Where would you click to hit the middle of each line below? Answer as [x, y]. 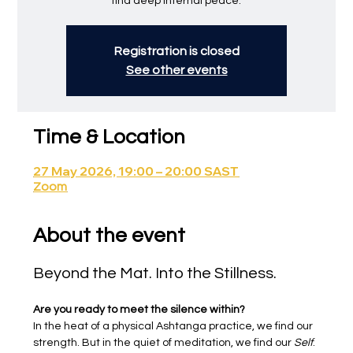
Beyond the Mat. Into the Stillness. [155, 273]
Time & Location [110, 137]
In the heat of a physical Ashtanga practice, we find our [175, 326]
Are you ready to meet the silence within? [139, 309]
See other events [176, 70]
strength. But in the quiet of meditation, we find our [164, 342]
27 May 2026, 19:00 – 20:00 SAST [136, 171]
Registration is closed [176, 51]
